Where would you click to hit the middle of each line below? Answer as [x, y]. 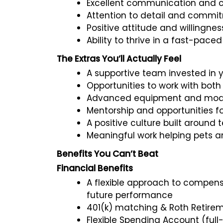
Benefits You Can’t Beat [108, 154]
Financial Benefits [95, 168]
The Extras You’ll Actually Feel [119, 58]
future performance [130, 195]
